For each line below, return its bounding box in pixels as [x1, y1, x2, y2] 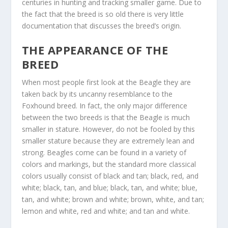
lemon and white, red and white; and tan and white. [21, 206, 190, 216]
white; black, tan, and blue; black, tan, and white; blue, [21, 183, 197, 193]
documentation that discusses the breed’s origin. [21, 20, 181, 31]
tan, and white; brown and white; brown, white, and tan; [21, 194, 204, 205]
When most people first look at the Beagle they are [21, 77, 191, 88]
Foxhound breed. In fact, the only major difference [21, 101, 187, 111]
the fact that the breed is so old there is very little [21, 9, 184, 19]
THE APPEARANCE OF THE [21, 42, 168, 58]
